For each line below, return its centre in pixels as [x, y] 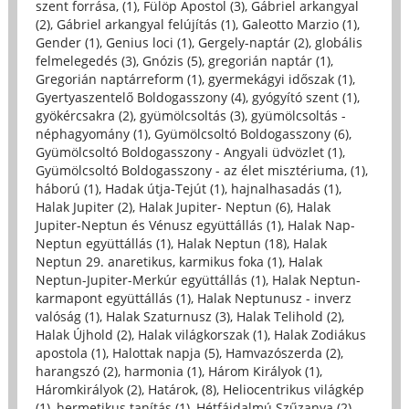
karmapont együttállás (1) [113, 299]
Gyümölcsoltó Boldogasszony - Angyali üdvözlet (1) [189, 152]
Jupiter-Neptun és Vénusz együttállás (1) [158, 225]
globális [338, 43]
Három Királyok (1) [263, 372]
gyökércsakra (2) [84, 116]
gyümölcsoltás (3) [192, 116]
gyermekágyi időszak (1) [280, 79]
